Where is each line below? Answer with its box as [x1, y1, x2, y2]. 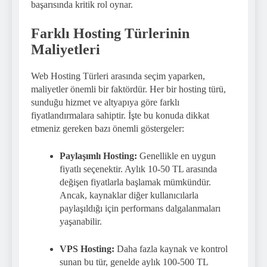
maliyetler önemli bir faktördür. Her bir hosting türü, [31, 83, 226, 94]
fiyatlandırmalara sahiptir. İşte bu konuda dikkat [31, 110, 209, 120]
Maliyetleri [31, 41, 100, 57]
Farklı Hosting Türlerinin [31, 25, 190, 41]
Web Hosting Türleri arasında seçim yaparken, [31, 70, 205, 81]
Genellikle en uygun [137, 150, 216, 161]
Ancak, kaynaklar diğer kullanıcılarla [60, 190, 198, 200]
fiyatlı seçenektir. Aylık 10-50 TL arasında [60, 163, 217, 174]
